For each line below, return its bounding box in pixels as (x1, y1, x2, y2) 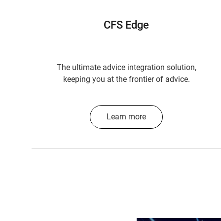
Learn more (106, 112, 146, 121)
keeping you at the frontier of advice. (63, 74, 190, 84)
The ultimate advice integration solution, (56, 63, 196, 72)
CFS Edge (104, 19, 149, 31)
